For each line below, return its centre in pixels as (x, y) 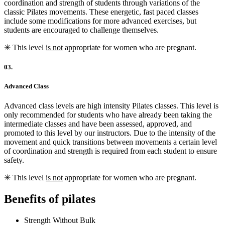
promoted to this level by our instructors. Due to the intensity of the (110, 133)
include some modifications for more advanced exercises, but (100, 21)
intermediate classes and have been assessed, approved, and (98, 124)
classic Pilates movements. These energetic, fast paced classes (101, 12)
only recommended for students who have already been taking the (108, 115)
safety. (14, 160)
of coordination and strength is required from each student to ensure (110, 151)
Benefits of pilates (50, 199)
